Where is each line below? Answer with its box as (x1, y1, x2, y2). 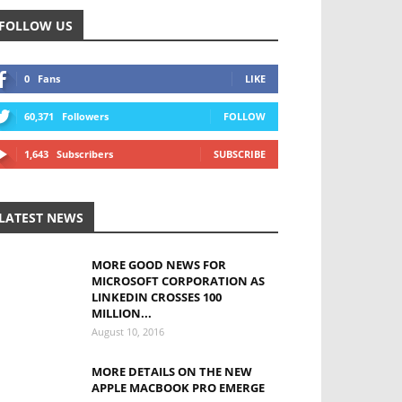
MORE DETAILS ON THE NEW (92, 363, 252, 380)
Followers (62, 109, 109, 123)
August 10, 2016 (92, 325, 164, 338)
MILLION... (92, 305, 152, 321)
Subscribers (57, 147, 113, 161)
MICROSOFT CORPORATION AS (92, 273, 265, 289)
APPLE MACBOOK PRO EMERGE (92, 380, 265, 396)
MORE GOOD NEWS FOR (92, 257, 226, 273)
